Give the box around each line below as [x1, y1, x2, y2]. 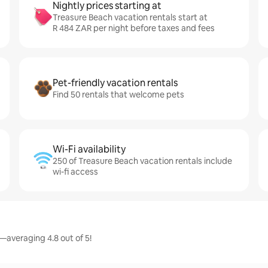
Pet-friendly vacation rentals [53, 77, 178, 89]
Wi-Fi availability [53, 143, 126, 156]
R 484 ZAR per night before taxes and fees [53, 23, 215, 33]
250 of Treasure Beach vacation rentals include [53, 156, 232, 166]
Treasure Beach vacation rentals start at [53, 12, 208, 23]
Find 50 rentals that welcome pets [53, 89, 184, 100]
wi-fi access [53, 166, 98, 177]
